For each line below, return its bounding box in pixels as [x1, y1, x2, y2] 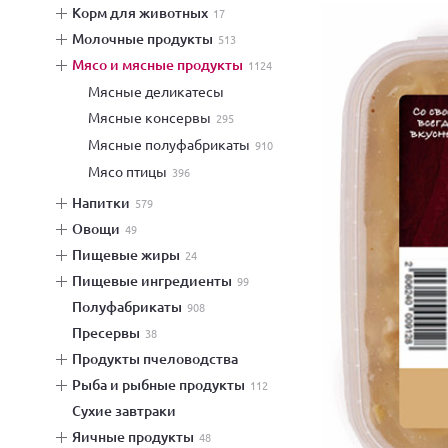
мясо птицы [100, 162, 167, 180]
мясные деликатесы [100, 82, 224, 100]
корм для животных [81, 3, 208, 22]
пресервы [82, 323, 140, 342]
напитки [82, 193, 130, 212]
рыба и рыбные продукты [81, 375, 245, 394]
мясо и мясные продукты [84, 55, 243, 74]
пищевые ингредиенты [82, 271, 232, 290]
